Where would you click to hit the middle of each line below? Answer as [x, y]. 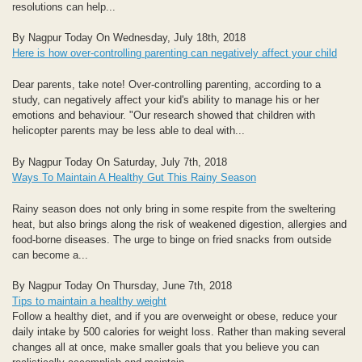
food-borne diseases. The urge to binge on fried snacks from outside [172, 239]
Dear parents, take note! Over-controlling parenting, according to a [166, 85]
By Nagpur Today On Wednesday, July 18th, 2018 [129, 38]
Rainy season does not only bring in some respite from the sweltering [174, 208]
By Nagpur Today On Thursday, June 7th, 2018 [122, 286]
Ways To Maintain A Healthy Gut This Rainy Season [134, 177]
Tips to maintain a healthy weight [89, 301]
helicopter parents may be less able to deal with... [128, 131]
